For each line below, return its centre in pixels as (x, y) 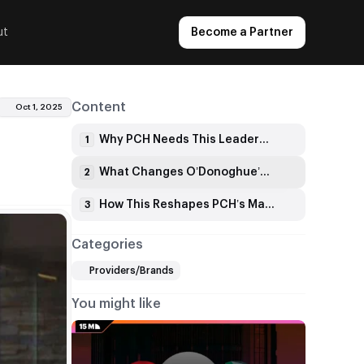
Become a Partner (242, 32)
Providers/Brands (132, 271)
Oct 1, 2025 (39, 107)
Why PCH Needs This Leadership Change (264, 140)
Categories (107, 245)
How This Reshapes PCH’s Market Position (270, 205)
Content (99, 107)
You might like (116, 304)
